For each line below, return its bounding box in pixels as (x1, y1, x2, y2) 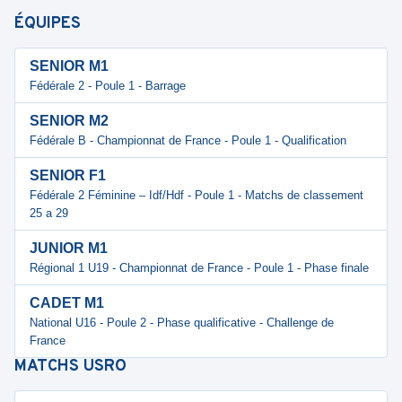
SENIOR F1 (30, 168, 106, 183)
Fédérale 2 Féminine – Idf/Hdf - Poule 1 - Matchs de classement (30, 188, 363, 202)
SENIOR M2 (30, 113, 109, 128)
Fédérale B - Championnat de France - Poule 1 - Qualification (30, 134, 346, 147)
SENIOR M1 (30, 58, 109, 74)
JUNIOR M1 (30, 240, 108, 256)
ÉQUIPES (14, 13, 81, 34)
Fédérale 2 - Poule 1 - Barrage (30, 79, 186, 92)
